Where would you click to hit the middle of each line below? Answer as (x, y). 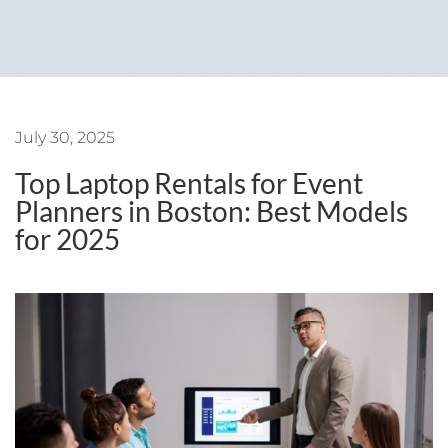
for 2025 (67, 239)
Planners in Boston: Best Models (211, 211)
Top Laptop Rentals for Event (189, 183)
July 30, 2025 (65, 137)
